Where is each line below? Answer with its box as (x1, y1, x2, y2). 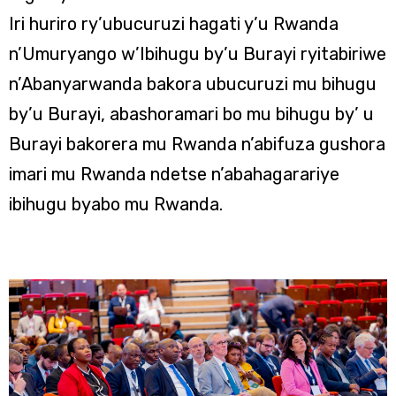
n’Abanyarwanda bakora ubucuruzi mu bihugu (9, 72, 377, 95)
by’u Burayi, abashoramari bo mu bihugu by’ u (9, 103, 374, 125)
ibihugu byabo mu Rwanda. (9, 193, 223, 215)
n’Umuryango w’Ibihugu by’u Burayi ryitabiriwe (9, 42, 386, 65)
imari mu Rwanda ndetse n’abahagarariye (9, 163, 339, 185)
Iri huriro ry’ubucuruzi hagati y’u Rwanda (9, 12, 339, 34)
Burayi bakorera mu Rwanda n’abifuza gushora (9, 133, 385, 155)
